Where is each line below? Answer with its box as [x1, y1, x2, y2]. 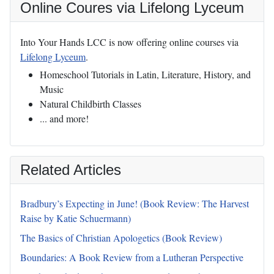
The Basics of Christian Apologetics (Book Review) [20, 231, 222, 245]
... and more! [40, 112, 89, 125]
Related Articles [20, 161, 121, 179]
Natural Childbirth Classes [40, 97, 141, 111]
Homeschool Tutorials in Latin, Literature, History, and [40, 68, 251, 81]
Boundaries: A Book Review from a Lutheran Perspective [20, 251, 243, 264]
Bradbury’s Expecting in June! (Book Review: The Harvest [20, 197, 249, 210]
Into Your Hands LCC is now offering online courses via [20, 35, 239, 49]
